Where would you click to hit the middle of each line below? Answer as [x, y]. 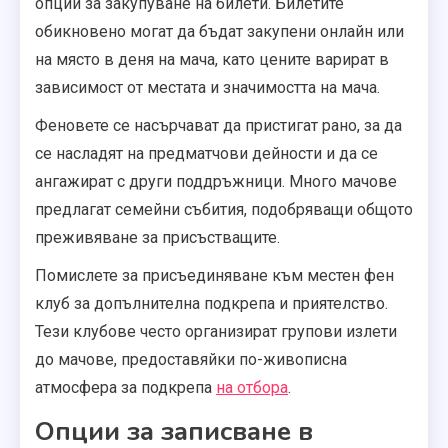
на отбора [252, 387]
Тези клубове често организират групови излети [216, 331]
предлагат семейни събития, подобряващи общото [224, 209]
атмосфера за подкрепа [125, 387]
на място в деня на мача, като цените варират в [212, 59]
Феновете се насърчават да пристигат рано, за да [218, 125]
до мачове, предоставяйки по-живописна [191, 359]
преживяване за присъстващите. [157, 237]
